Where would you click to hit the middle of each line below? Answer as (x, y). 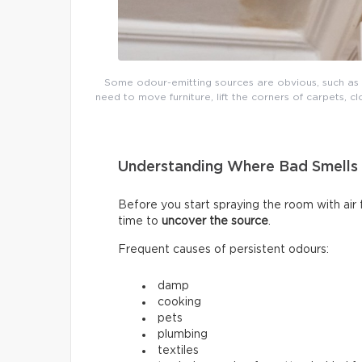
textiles (178, 350)
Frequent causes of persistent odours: (223, 249)
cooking (179, 302)
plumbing (183, 334)
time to (140, 221)
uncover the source (215, 221)
